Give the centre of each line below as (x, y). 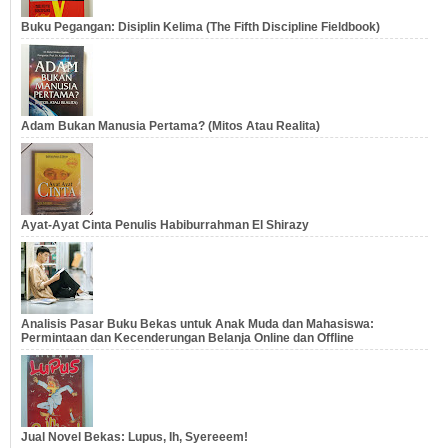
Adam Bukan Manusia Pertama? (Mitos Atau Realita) (170, 126)
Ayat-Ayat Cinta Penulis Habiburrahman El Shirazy (165, 225)
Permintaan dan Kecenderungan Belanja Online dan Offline (187, 338)
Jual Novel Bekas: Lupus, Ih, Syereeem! (134, 437)
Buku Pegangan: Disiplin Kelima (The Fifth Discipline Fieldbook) (200, 27)
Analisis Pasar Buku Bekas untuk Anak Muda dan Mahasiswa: (197, 324)
